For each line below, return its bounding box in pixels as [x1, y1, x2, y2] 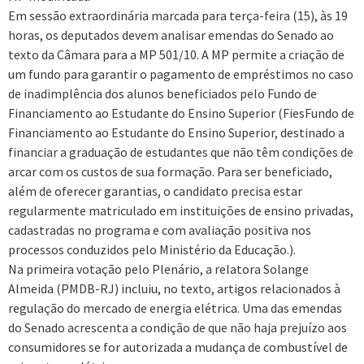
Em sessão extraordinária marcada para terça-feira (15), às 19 [8, 7, 348, 24]
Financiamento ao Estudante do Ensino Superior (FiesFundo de [8, 105, 354, 122]
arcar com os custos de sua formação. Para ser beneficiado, [8, 163, 332, 180]
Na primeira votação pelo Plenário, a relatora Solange [8, 261, 309, 278]
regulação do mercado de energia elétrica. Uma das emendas [8, 300, 342, 317]
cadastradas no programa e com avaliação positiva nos [8, 222, 311, 239]
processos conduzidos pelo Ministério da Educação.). [8, 241, 296, 258]
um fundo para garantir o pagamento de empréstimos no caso [8, 66, 353, 83]
